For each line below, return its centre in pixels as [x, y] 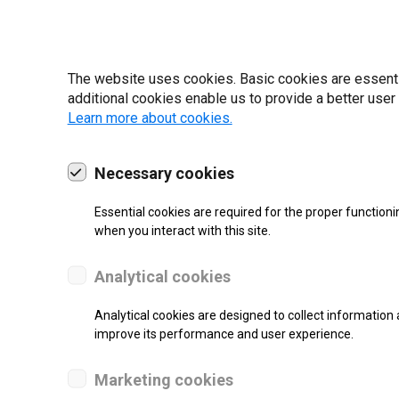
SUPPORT [246, 365]
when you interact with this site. [182, 230]
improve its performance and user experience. [224, 334]
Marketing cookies [163, 379]
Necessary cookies [164, 173]
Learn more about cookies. [150, 118]
